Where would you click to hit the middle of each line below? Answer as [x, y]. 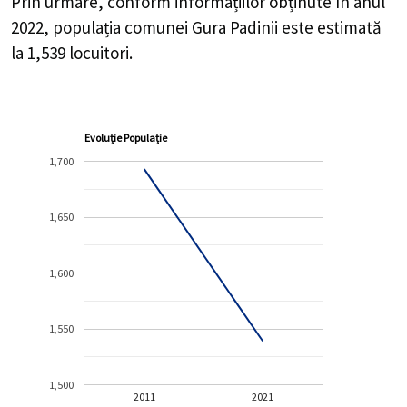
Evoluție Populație [126, 138]
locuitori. [99, 52]
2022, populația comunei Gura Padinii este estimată [196, 27]
